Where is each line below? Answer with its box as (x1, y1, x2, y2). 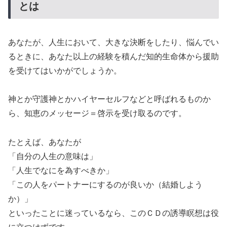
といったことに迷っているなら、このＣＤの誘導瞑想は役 (8, 209, 219, 218)
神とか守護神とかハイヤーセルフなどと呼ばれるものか (8, 95, 211, 104)
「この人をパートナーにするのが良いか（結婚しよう (8, 180, 203, 190)
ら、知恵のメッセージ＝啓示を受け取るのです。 (8, 109, 186, 118)
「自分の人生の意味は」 (8, 152, 97, 161)
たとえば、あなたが (8, 138, 81, 147)
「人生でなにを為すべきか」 (8, 166, 113, 175)
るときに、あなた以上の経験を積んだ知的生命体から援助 (8, 52, 219, 61)
